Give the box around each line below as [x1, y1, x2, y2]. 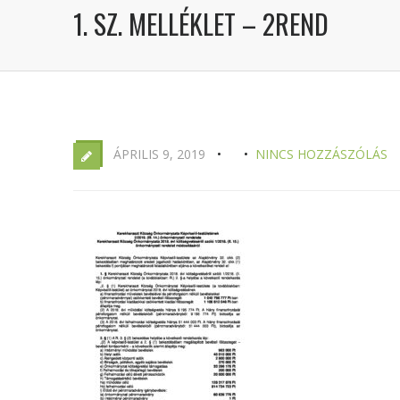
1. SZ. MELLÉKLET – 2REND [73, 4, 329, 44]
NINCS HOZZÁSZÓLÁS [255, 146, 387, 162]
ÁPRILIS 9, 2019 [113, 146, 205, 162]
